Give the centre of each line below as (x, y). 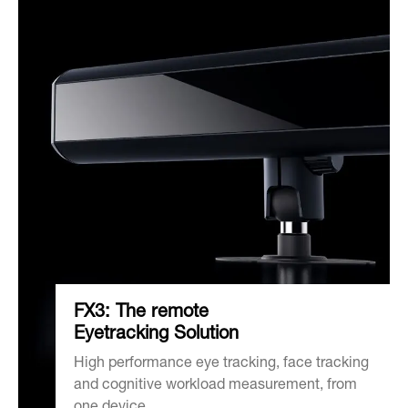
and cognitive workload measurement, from (215, 386)
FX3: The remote (141, 313)
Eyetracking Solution (156, 335)
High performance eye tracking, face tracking (221, 364)
